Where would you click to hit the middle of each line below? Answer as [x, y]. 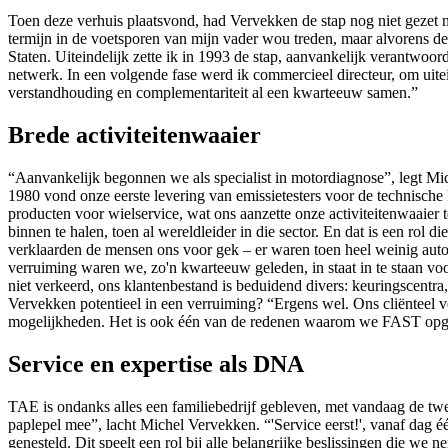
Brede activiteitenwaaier [137, 135]
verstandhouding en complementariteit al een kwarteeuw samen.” [215, 93]
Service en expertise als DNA [159, 364]
